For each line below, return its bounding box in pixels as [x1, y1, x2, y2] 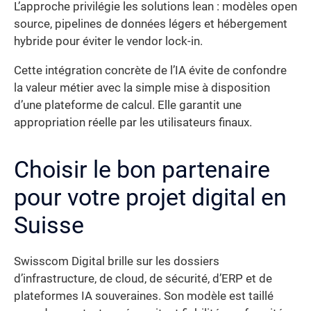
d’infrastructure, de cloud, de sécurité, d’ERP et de [14, 271, 272, 285]
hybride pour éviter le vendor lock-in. [14, 35, 203, 49]
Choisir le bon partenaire [14, 155, 270, 183]
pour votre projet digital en [14, 183, 287, 211]
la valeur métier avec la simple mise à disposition [14, 81, 270, 94]
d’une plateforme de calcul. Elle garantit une [14, 98, 242, 112]
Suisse [14, 210, 84, 239]
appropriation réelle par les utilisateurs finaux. [14, 115, 252, 129]
